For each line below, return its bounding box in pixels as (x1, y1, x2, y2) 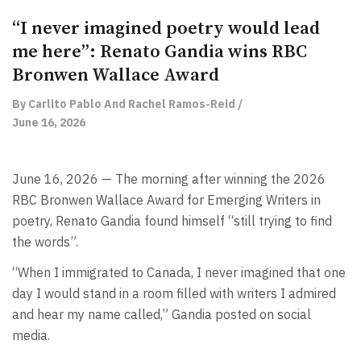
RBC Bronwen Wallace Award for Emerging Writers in (12, 191, 321, 208)
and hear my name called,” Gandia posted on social (12, 306, 311, 323)
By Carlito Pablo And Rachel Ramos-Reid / (12, 96, 243, 111)
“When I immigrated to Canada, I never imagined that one (12, 264, 346, 281)
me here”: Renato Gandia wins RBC (12, 40, 307, 63)
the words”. (12, 233, 78, 250)
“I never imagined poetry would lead (12, 17, 320, 39)
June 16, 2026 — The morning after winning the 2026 (12, 170, 326, 187)
